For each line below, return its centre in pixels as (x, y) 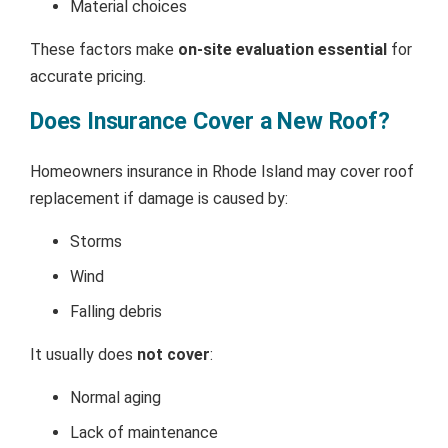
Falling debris (116, 311)
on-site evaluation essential (282, 49)
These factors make (104, 49)
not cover (173, 354)
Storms (96, 241)
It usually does (83, 354)
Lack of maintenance (144, 432)
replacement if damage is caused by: (159, 198)
